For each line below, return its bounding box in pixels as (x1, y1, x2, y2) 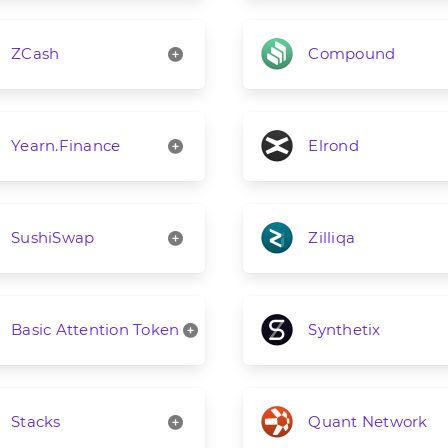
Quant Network (308, 412, 428, 432)
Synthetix (308, 320, 381, 340)
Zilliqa (308, 228, 356, 248)
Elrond (308, 136, 359, 156)
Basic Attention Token (11, 320, 180, 340)
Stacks (11, 412, 61, 432)
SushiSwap (11, 228, 95, 248)
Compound (308, 44, 396, 64)
